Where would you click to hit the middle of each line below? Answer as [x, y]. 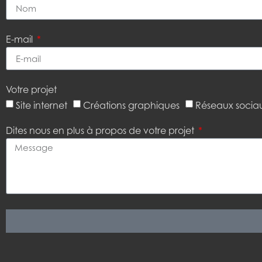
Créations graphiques [131, 106]
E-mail [20, 39]
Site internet [42, 106]
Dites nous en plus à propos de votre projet [101, 131]
